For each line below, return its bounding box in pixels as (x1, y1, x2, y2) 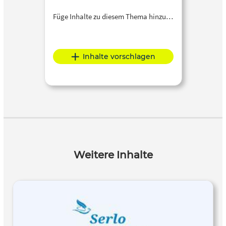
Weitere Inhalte (73, 149, 153, 161)
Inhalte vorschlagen (82, 52, 155, 62)
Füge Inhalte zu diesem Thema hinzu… (52, 11, 173, 21)
